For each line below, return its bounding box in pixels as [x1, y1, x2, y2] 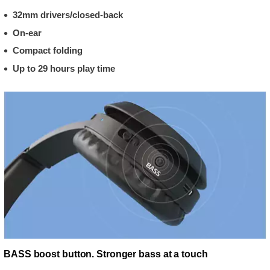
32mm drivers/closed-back [13, 10, 123, 20]
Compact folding [13, 45, 83, 55]
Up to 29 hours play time [13, 63, 115, 74]
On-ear [13, 27, 42, 38]
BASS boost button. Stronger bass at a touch [4, 248, 208, 259]
